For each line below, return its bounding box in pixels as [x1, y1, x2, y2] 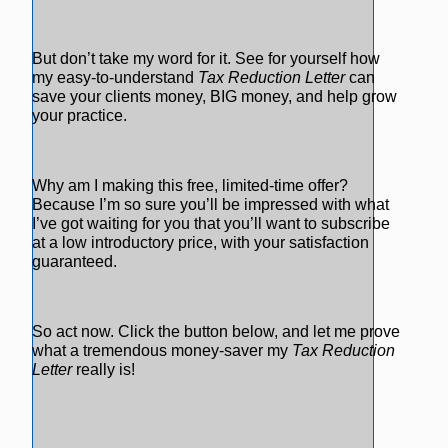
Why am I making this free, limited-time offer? [32, 177, 348, 194]
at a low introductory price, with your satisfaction [32, 234, 369, 251]
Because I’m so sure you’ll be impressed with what [32, 196, 389, 213]
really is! [72, 361, 135, 378]
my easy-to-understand [32, 69, 198, 86]
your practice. [32, 107, 127, 124]
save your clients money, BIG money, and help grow [32, 88, 397, 105]
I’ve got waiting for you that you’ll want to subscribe [32, 215, 390, 232]
